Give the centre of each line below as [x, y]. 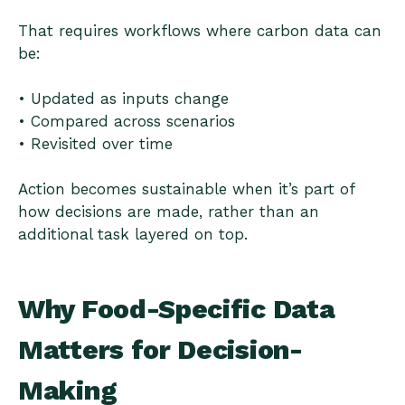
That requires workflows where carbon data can [200, 30]
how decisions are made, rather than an [169, 211]
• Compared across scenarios [127, 121]
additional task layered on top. [133, 234]
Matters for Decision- [160, 349]
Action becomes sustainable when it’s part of [186, 188]
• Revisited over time [95, 143]
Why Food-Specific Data [177, 308]
